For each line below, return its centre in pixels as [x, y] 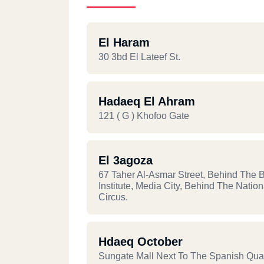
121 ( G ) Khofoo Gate [144, 116]
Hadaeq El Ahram [147, 101]
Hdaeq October [141, 242]
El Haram [124, 42]
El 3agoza [126, 160]
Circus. [113, 197]
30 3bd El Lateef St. [139, 57]
